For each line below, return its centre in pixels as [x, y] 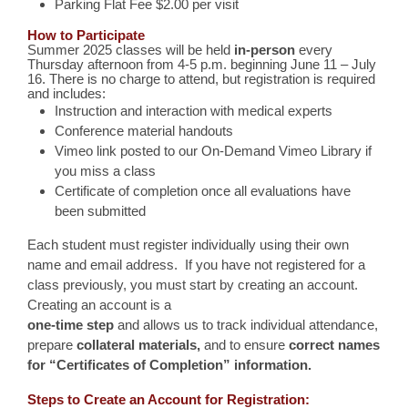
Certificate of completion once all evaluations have [203, 191]
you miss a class [105, 171]
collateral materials [137, 345]
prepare [52, 345]
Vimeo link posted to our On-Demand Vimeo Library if [213, 151]
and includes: [66, 93]
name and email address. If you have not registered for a [196, 265]
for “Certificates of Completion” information [168, 365]
